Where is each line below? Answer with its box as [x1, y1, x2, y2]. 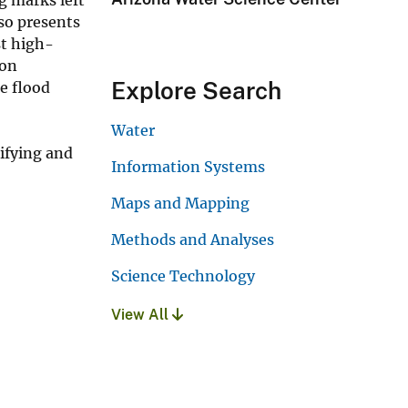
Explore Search [111, 76, 281, 106]
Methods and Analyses [111, 230, 274, 250]
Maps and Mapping [111, 194, 250, 213]
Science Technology [111, 267, 255, 286]
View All [111, 306, 172, 324]
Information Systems [111, 158, 265, 177]
